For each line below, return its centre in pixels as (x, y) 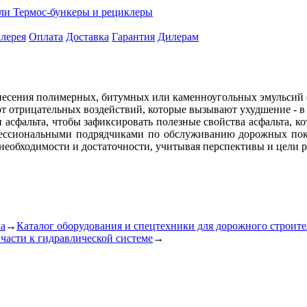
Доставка (87, 37)
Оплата (46, 37)
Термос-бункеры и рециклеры (83, 12)
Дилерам (178, 37)
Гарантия (133, 37)
